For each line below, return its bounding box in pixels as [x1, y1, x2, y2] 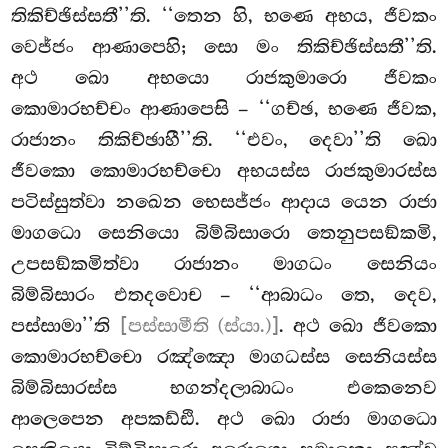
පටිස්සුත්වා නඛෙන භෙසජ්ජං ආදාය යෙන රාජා [11, 190, 437, 213]
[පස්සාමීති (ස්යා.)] [119, 314, 279, 337]
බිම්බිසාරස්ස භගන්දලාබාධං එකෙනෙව [11, 376, 437, 399]
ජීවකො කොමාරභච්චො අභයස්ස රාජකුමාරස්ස [11, 159, 437, 182]
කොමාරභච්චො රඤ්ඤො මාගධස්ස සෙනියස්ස [11, 345, 437, 368]
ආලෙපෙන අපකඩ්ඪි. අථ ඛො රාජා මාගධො [11, 407, 437, 430]
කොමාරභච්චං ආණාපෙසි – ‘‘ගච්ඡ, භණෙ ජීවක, [11, 97, 437, 120]
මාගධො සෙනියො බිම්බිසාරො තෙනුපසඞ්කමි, [11, 221, 437, 244]
